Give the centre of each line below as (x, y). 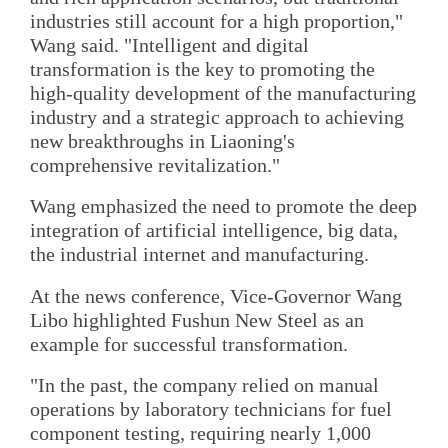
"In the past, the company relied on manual (204, 384)
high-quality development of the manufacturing (223, 92)
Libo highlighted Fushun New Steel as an (197, 319)
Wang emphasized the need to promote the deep (223, 206)
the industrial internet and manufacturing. (199, 254)
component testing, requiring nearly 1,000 (200, 432)
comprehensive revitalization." (155, 164)
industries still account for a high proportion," (216, 20)
